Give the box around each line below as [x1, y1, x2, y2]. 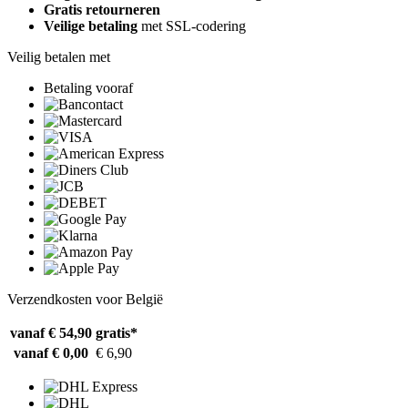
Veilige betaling [44, 18, 138, 35]
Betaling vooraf [44, 80, 133, 97]
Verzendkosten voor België [7, 291, 163, 308]
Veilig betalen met [7, 49, 110, 66]
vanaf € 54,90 [10, 325, 92, 342]
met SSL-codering [138, 18, 246, 35]
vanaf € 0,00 [14, 345, 88, 362]
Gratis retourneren [44, 2, 160, 18]
